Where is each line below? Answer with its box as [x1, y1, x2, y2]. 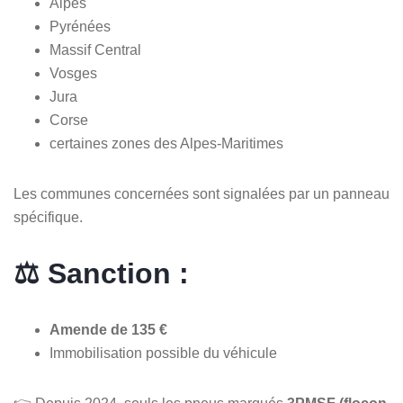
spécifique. [13, 209, 83, 225]
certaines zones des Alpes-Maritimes [49, 135, 283, 151]
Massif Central [49, 41, 141, 58]
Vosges [49, 65, 97, 81]
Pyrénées [49, 18, 111, 34]
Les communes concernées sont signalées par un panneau [13, 185, 390, 201]
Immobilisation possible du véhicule [49, 345, 277, 361]
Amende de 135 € [49, 321, 167, 337]
